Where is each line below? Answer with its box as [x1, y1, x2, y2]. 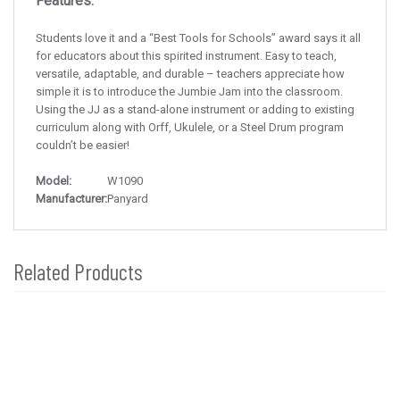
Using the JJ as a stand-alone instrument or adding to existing [36, 102, 354, 116]
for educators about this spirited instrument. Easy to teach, [36, 48, 337, 62]
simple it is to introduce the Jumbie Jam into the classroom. [36, 84, 343, 98]
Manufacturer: [36, 191, 107, 205]
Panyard [107, 191, 148, 205]
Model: [36, 173, 71, 187]
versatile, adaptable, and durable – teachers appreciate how [36, 66, 345, 80]
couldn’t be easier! [36, 137, 129, 152]
